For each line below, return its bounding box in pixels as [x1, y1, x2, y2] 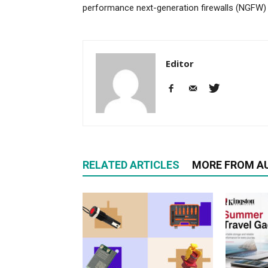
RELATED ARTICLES [83, 159, 179, 171]
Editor [166, 57, 194, 69]
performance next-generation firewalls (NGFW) [83, 2, 266, 13]
